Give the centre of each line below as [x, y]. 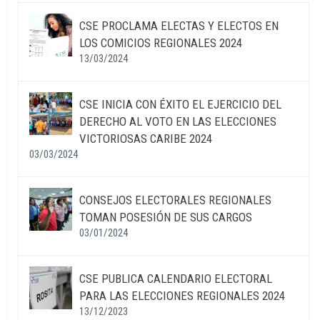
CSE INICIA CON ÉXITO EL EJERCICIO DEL [180, 104]
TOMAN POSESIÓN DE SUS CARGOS [166, 217]
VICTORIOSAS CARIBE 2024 [146, 138]
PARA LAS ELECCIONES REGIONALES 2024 [182, 295]
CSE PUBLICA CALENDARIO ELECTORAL [176, 278]
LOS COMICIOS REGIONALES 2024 [161, 42]
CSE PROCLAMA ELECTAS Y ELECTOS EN [179, 25]
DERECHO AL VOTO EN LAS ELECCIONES [178, 121]
